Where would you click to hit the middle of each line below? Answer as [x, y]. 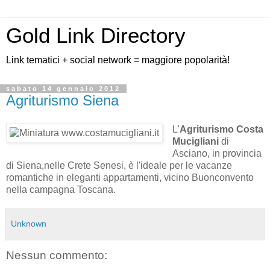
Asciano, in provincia [217, 153]
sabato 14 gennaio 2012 [63, 89]
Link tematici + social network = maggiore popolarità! [118, 60]
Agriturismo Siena [62, 100]
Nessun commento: [57, 255]
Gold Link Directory [96, 36]
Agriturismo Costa [221, 129]
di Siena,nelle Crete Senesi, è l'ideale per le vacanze [119, 165]
